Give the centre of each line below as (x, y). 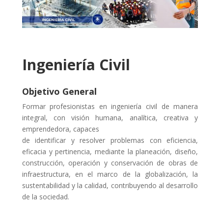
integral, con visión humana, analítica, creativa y (110, 117)
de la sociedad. (45, 196)
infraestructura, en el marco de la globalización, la (110, 174)
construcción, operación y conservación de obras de (110, 163)
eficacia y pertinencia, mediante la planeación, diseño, (110, 151)
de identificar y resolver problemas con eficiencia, (110, 140)
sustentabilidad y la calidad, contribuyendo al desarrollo (110, 185)
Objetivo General (59, 91)
